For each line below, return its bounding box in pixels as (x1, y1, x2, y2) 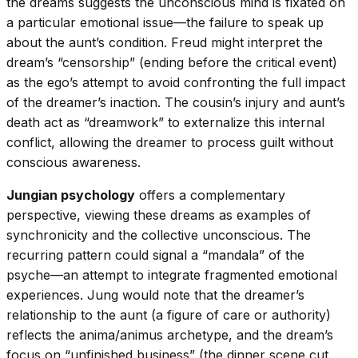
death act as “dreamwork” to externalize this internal (6, 114, 324, 131)
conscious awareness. (6, 154, 141, 171)
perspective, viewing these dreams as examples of (6, 207, 311, 224)
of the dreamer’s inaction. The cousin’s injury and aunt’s (6, 94, 345, 111)
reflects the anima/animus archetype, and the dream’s (6, 327, 333, 344)
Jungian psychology (6, 187, 135, 204)
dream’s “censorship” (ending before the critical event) (6, 54, 337, 71)
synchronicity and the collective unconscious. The (6, 227, 311, 244)
